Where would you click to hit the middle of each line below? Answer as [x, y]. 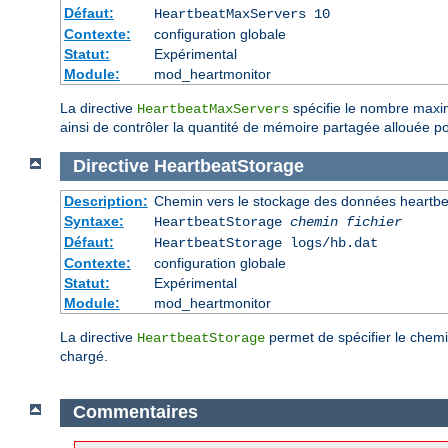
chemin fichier [345, 221]
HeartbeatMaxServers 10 [241, 14]
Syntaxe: [93, 220]
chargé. [84, 355]
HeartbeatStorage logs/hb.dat [265, 242]
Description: [105, 200]
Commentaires [135, 412]
